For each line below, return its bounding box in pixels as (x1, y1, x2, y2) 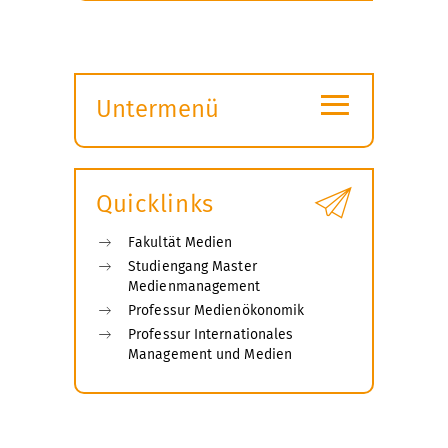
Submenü (95, 122, 198, 151)
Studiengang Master (128, 258, 257, 276)
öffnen (95, 150, 166, 179)
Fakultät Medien (128, 234, 233, 252)
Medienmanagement (128, 278, 261, 296)
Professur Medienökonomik (128, 302, 305, 320)
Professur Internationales (128, 326, 294, 344)
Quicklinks (96, 190, 214, 219)
